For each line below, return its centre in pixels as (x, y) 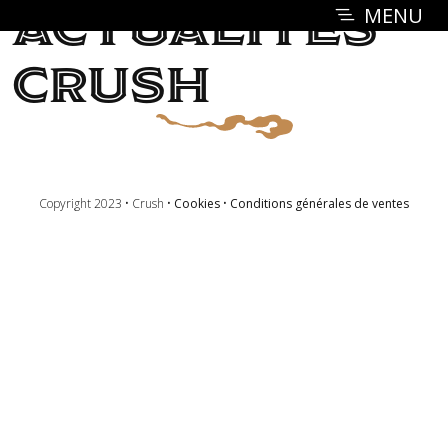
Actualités (195, 28)
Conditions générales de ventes (319, 204)
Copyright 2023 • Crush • (106, 204)
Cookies (197, 204)
